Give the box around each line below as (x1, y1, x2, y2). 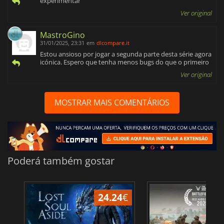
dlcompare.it (96, 39, 129, 47)
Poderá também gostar (7, 154, 114, 168)
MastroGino (40, 29, 85, 41)
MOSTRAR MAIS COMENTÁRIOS (54, 97, 169, 108)
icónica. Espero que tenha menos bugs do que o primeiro (40, 57, 209, 67)
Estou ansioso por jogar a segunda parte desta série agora (40, 49, 211, 59)
